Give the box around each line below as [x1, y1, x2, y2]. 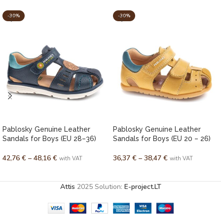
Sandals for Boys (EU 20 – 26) [113, 134, 211, 143]
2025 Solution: [76, 182, 124, 192]
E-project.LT [124, 182, 161, 192]
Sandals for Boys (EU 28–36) [2, 134, 96, 143]
